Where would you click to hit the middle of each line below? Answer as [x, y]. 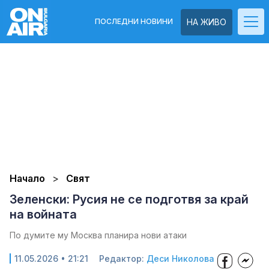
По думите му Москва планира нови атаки [98, 235]
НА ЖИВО [207, 22]
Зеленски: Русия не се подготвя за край [129, 199]
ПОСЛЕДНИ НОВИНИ [134, 21]
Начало [27, 178]
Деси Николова [180, 258]
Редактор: [123, 258]
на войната [43, 214]
